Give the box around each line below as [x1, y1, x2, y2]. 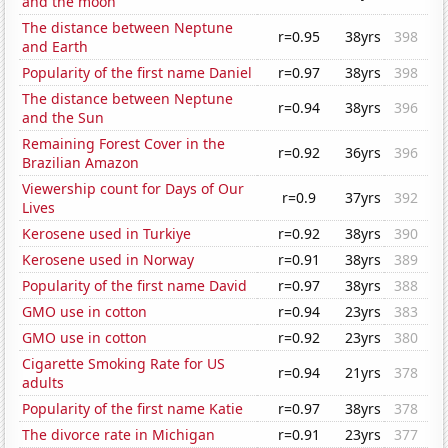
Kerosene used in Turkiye [22, 224, 192, 244]
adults [22, 373, 65, 393]
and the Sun [22, 108, 105, 128]
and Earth [22, 37, 89, 57]
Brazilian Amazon [22, 153, 140, 173]
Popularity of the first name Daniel [22, 63, 253, 83]
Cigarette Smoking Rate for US [22, 354, 226, 374]
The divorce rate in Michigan [22, 425, 216, 445]
